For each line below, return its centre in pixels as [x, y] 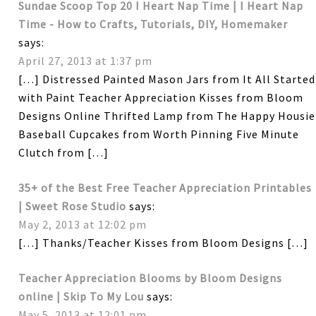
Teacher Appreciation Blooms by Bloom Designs [151, 278]
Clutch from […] [64, 152]
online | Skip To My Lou [81, 296]
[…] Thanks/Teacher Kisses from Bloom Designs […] [164, 242]
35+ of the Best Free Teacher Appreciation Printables [165, 187]
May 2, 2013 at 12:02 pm [83, 224]
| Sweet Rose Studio [73, 206]
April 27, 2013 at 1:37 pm [86, 60]
